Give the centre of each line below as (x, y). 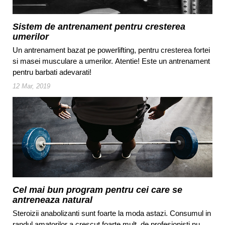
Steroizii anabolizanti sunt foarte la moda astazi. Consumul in (112, 213)
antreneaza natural (52, 200)
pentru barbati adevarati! (52, 72)
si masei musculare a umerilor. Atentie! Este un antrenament (111, 61)
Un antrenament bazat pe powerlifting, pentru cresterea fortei (111, 50)
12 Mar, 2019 (31, 86)
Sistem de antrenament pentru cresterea (99, 26)
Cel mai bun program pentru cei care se (97, 190)
